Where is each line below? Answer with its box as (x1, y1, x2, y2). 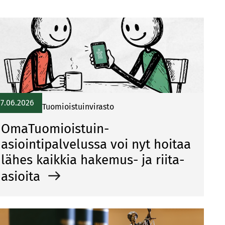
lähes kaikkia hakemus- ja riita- (1, 152, 184, 168)
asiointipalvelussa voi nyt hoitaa (1, 137, 191, 152)
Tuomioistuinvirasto (42, 102, 114, 111)
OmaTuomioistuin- (1, 121, 109, 137)
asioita (1, 169, 44, 184)
